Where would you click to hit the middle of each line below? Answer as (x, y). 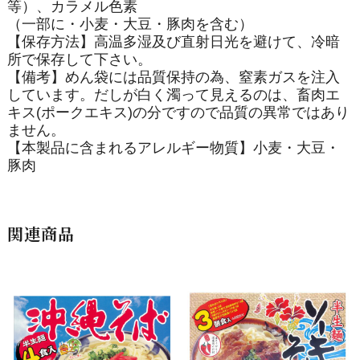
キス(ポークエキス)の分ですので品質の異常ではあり (178, 112)
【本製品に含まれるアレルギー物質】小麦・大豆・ (173, 147)
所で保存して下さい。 (79, 59)
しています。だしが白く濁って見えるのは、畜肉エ (173, 94)
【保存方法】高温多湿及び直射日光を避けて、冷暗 (173, 41)
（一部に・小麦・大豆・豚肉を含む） (130, 24)
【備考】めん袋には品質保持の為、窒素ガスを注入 (173, 77)
